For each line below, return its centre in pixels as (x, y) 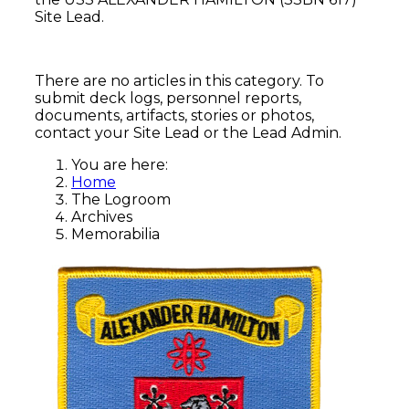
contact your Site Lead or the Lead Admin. (188, 132)
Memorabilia (115, 234)
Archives (102, 216)
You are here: (123, 164)
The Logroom (121, 199)
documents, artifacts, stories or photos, (174, 115)
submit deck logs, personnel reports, (168, 98)
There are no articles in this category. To (179, 80)
